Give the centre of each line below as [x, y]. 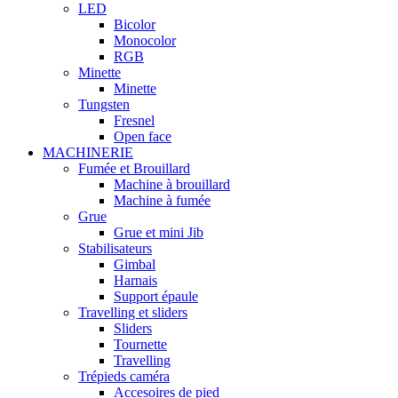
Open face [143, 137]
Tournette [140, 345]
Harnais [135, 281]
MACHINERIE [88, 153]
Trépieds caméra [124, 377]
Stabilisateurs [115, 249]
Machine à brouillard [172, 185]
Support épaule [156, 297]
